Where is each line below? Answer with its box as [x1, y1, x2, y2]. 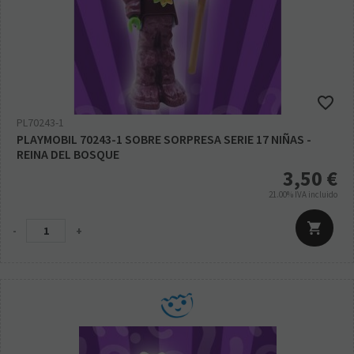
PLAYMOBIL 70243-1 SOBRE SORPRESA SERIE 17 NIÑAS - [17, 131, 311, 148]
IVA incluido [295, 189, 337, 201]
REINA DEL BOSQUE [17, 146, 119, 163]
